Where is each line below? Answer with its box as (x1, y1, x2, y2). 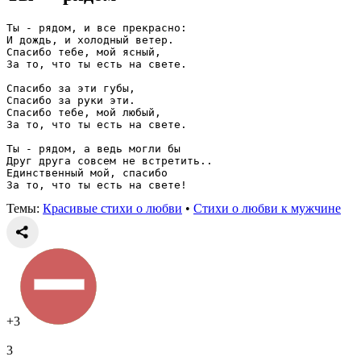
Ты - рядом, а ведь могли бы (6, 142, 180, 155)
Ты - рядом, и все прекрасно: (6, 21, 187, 34)
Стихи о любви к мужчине (193, 201, 341, 215)
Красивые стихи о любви (43, 201, 182, 215)
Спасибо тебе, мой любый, (6, 106, 161, 118)
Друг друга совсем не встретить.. (6, 154, 213, 167)
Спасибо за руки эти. (6, 93, 135, 106)
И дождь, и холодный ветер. (6, 33, 174, 46)
